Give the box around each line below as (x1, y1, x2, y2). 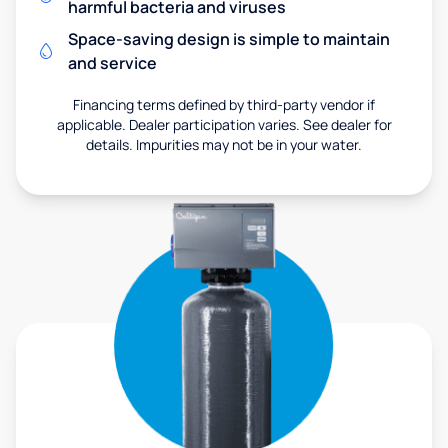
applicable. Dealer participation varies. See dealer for (56, 115, 392, 135)
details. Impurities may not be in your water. (86, 135, 362, 155)
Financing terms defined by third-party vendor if (73, 95, 375, 115)
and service (68, 52, 157, 75)
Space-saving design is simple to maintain (68, 28, 390, 51)
